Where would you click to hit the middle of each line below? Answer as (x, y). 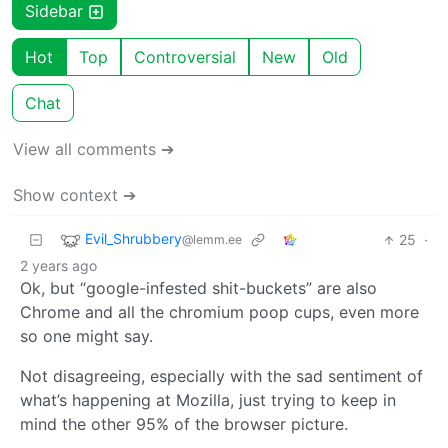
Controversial (185, 57)
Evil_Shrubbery (133, 239)
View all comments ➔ (93, 149)
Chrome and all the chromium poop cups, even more (219, 312)
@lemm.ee (212, 240)
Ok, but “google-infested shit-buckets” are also (198, 288)
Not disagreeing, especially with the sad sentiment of (221, 376)
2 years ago (58, 266)
